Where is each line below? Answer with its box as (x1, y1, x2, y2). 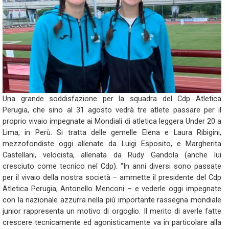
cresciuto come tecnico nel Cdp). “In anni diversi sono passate (3, 162, 221, 171)
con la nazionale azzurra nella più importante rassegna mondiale (3, 195, 221, 204)
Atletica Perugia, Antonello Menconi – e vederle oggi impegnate (3, 184, 221, 193)
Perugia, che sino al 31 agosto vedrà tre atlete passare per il (3, 105, 221, 114)
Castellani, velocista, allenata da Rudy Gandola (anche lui (3, 150, 221, 159)
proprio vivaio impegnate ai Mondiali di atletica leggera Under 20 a (3, 117, 221, 126)
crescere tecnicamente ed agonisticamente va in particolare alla (3, 218, 221, 227)
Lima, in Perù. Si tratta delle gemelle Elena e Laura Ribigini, (3, 128, 221, 137)
